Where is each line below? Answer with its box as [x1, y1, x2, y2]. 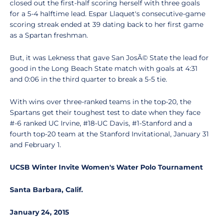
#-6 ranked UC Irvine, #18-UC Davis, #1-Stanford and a [10, 119, 192, 128]
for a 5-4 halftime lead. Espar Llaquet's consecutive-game [10, 9, 205, 18]
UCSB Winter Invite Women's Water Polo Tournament [10, 163, 203, 172]
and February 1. [10, 140, 61, 149]
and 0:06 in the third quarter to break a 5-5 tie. [10, 75, 167, 84]
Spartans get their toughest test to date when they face [10, 108, 200, 117]
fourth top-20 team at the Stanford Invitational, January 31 [10, 130, 209, 138]
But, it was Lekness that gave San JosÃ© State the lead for [10, 53, 209, 62]
